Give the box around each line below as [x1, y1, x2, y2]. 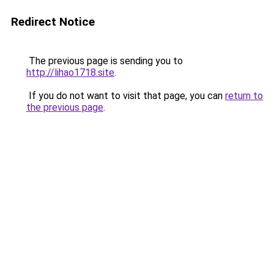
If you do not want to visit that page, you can [26, 90, 225, 102]
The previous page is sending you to [26, 55, 183, 67]
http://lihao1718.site [26, 67, 114, 78]
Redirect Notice [11, 15, 95, 29]
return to [225, 90, 263, 102]
